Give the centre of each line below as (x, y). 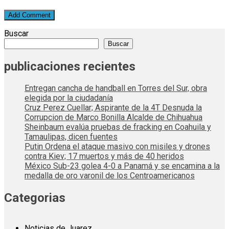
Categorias (35, 198)
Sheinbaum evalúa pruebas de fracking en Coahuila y (118, 127)
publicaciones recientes (70, 66)
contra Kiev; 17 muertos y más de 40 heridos (104, 156)
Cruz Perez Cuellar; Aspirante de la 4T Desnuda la (113, 108)
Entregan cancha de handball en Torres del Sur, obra (116, 88)
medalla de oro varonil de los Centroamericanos (110, 176)
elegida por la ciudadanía (69, 98)
